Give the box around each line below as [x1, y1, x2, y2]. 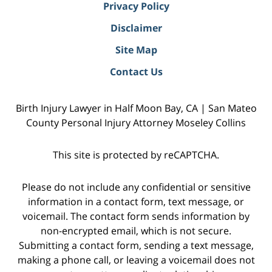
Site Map [115, 42, 157, 56]
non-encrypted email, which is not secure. [41, 223, 231, 237]
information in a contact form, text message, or [28, 194, 244, 208]
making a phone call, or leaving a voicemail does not [17, 253, 255, 267]
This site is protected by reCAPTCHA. [53, 148, 219, 161]
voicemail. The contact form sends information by [22, 209, 250, 223]
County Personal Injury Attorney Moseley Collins [26, 115, 246, 129]
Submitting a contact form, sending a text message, [18, 238, 254, 252]
